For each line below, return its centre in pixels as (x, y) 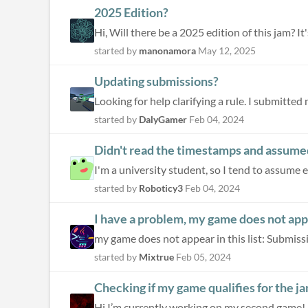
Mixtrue (156, 257)
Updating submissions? (156, 81)
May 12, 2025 (227, 51)
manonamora (167, 51)
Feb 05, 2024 (203, 257)
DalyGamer (163, 119)
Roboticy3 (161, 188)
